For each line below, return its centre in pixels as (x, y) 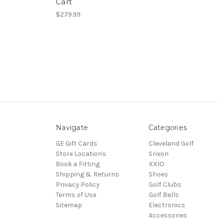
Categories (167, 127)
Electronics (167, 205)
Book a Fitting (78, 164)
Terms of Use (76, 195)
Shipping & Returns (88, 174)
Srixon (158, 153)
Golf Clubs (165, 184)
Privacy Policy (78, 184)
